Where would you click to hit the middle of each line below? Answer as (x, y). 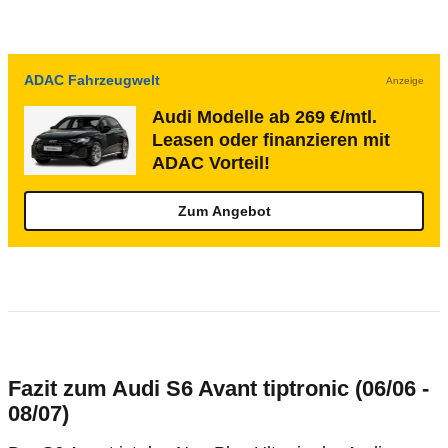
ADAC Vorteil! (211, 163)
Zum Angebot (224, 211)
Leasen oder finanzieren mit (271, 140)
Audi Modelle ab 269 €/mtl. (264, 117)
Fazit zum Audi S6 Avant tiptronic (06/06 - (218, 388)
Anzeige (405, 80)
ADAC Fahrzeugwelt (92, 80)
